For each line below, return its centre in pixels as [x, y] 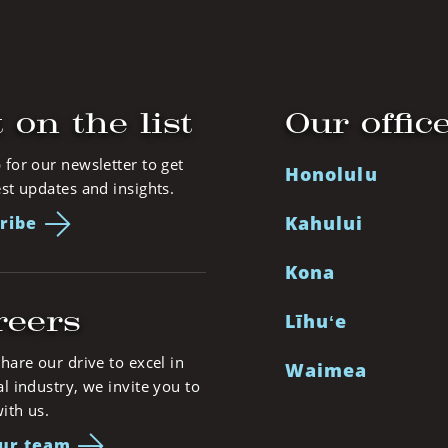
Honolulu [331, 173]
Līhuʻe [316, 320]
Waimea [326, 369]
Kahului [324, 222]
